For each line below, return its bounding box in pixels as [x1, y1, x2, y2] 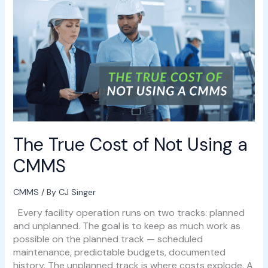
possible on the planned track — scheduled [13, 232, 203, 245]
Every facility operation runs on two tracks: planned [13, 206, 245, 219]
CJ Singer [58, 186, 96, 197]
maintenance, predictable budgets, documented [13, 245, 226, 258]
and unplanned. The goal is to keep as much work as [13, 219, 240, 232]
